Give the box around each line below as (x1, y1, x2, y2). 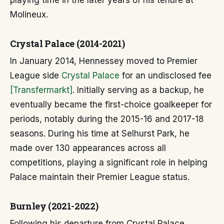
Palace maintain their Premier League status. (10, 172, 189, 182)
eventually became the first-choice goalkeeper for (10, 99, 212, 109)
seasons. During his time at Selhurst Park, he (10, 128, 189, 138)
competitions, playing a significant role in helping (10, 157, 207, 167)
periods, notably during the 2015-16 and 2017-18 (10, 114, 204, 124)
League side (10, 70, 61, 80)
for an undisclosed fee (119, 70, 211, 80)
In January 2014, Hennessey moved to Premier (10, 56, 197, 66)
